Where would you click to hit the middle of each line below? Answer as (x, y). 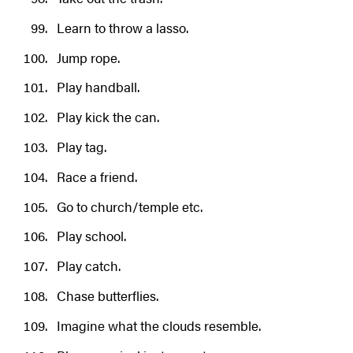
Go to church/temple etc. (129, 206)
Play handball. (98, 87)
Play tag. (81, 146)
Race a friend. (97, 176)
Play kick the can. (108, 117)
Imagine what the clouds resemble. (158, 325)
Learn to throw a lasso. (122, 27)
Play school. (91, 236)
